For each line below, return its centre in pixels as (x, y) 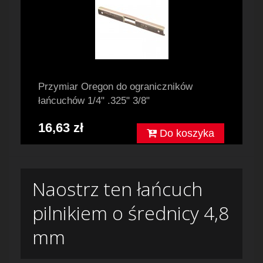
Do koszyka (186, 134)
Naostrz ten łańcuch (117, 189)
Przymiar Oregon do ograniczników (115, 87)
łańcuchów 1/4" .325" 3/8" (94, 101)
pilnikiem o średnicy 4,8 (131, 213)
